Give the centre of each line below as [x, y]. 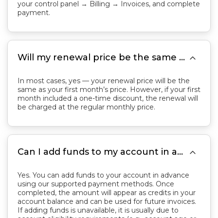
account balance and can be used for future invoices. [107, 201]
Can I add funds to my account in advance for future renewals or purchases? [180, 152]
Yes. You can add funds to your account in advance [103, 175]
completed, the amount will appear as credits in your [107, 193]
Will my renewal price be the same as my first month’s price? [182, 57]
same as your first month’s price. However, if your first [109, 90]
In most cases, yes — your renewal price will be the [104, 81]
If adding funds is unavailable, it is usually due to [98, 210]
